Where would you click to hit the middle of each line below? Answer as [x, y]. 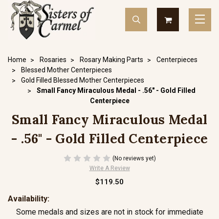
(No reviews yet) [134, 158]
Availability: [29, 199]
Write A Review [109, 168]
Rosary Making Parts [111, 60]
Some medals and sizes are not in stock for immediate [109, 212]
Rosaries [53, 60]
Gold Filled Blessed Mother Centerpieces [83, 80]
